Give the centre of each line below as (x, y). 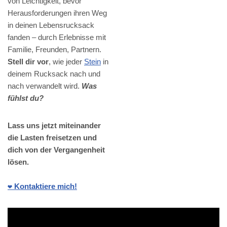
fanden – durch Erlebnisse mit (57, 37)
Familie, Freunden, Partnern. (54, 50)
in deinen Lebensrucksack (51, 25)
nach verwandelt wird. (45, 86)
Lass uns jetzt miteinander (54, 126)
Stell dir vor (28, 62)
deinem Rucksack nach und (54, 74)
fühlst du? (26, 98)
